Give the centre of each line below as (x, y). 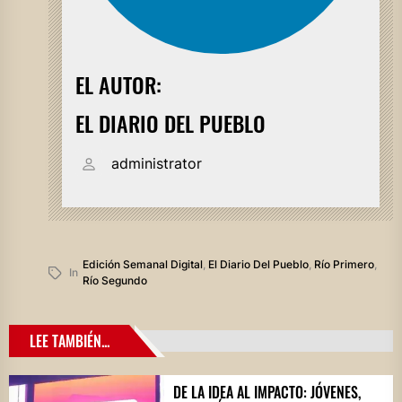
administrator (156, 163)
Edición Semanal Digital (142, 264)
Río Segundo (114, 280)
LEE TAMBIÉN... (70, 341)
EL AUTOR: (118, 84)
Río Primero (344, 264)
